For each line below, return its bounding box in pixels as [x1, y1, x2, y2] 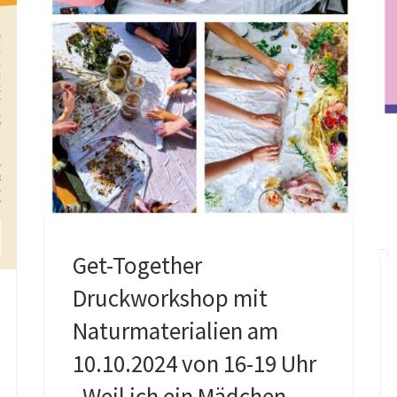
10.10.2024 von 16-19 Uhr [72, 348, 316, 379]
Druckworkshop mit [72, 283, 268, 314]
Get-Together [72, 250, 202, 281]
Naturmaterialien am [72, 315, 278, 346]
